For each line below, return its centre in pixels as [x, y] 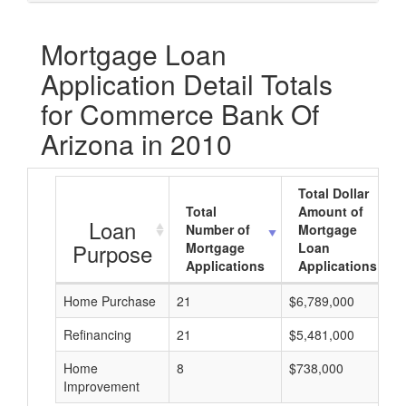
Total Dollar [333, 193]
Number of [218, 229]
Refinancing [97, 334]
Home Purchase [110, 301]
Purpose [112, 253]
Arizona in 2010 [136, 144]
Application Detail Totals [187, 84]
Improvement [101, 386]
